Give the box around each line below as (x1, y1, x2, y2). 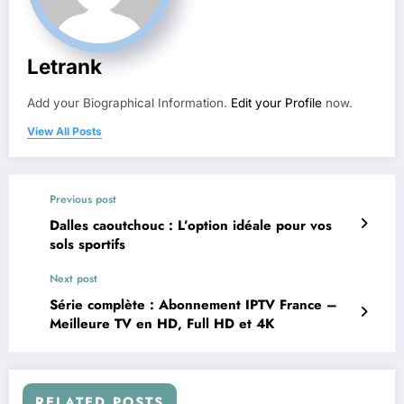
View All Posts (27, 124, 102, 139)
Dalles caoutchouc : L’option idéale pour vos (50, 216, 332, 236)
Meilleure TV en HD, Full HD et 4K (50, 314, 274, 335)
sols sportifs (50, 234, 125, 255)
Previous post (50, 191, 116, 208)
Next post (50, 271, 97, 288)
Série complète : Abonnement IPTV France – (50, 295, 337, 316)
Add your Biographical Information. (27, 96, 231, 111)
